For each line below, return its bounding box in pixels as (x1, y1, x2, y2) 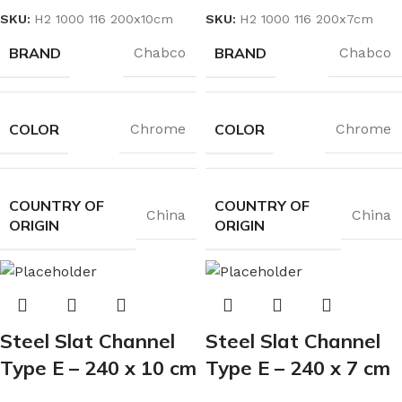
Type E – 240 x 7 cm (205, 355, 390, 381)
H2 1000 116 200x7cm (240, 11, 373, 26)
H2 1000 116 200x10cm (34, 11, 173, 26)
